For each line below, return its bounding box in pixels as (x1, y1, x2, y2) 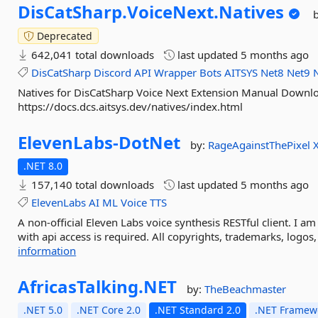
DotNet (119, 131, 181, 154)
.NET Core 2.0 (77, 303, 141, 317)
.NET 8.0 (23, 159, 63, 172)
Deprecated (34, 29, 93, 43)
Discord (94, 65, 132, 79)
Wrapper (154, 65, 197, 79)
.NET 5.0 (23, 303, 63, 317)
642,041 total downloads (28, 48, 155, 62)
